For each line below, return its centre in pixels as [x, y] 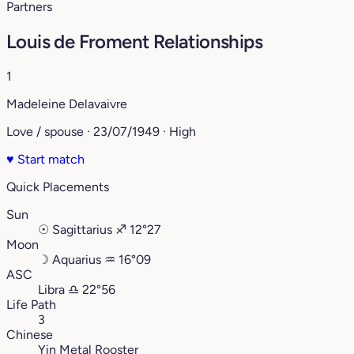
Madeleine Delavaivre [67, 104]
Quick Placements [58, 187]
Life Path [31, 305]
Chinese [30, 335]
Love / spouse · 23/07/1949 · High [101, 132]
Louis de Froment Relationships [134, 42]
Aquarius [77, 260]
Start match [49, 160]
